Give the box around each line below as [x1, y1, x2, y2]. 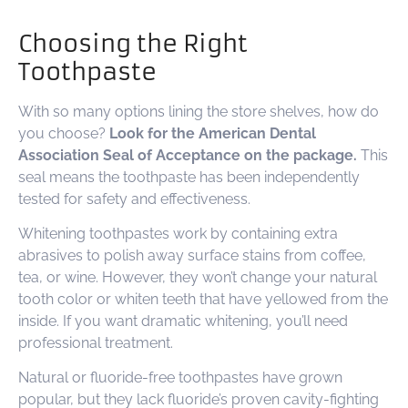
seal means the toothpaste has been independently [18, 168, 360, 186]
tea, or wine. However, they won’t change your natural [18, 268, 377, 286]
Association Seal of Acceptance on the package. [18, 146, 357, 164]
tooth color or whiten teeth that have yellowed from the [18, 290, 388, 308]
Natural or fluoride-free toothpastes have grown [18, 369, 342, 387]
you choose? [18, 124, 109, 142]
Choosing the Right [18, 28, 248, 58]
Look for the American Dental [109, 124, 316, 142]
